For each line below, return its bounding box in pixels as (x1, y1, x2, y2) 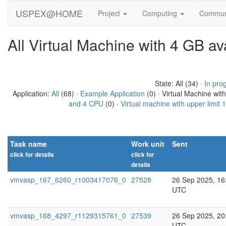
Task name (10, 139, 47, 149)
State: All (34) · (154, 78, 204, 88)
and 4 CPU (68, 98, 103, 108)
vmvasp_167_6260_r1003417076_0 (10, 175, 126, 185)
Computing (142, 8, 179, 18)
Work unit (131, 139, 164, 149)
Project (98, 8, 122, 18)
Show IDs (10, 160, 37, 169)
